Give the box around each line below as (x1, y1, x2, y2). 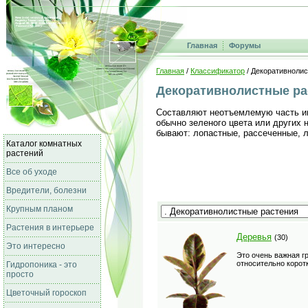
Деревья (236, 232, 272, 242)
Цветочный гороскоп (6, 288, 87, 298)
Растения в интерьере (6, 223, 94, 232)
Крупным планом (6, 204, 73, 214)
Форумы (229, 41, 261, 49)
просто (6, 269, 34, 279)
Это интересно (6, 241, 65, 251)
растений (6, 148, 43, 158)
